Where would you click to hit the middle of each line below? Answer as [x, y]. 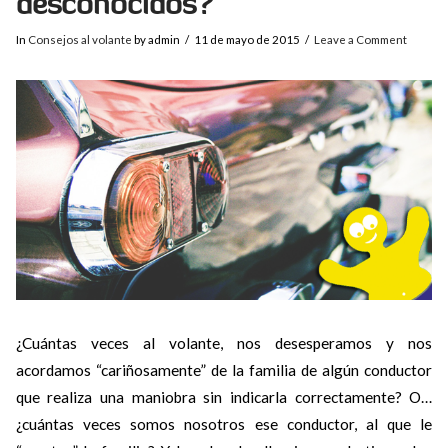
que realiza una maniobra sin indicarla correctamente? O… [224, 396]
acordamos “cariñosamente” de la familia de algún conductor [224, 369]
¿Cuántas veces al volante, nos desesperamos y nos [224, 342]
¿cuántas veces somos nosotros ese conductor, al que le [224, 423]
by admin [155, 40]
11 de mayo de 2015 [247, 40]
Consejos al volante [79, 40]
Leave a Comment [361, 40]
